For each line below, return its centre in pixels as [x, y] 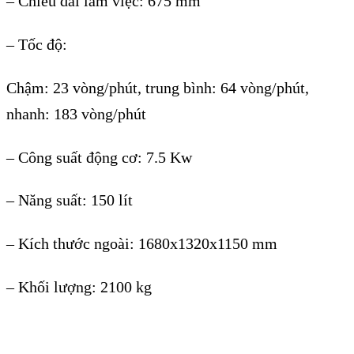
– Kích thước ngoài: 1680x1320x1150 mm [142, 244]
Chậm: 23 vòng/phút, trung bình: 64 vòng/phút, [158, 87]
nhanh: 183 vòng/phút [76, 113]
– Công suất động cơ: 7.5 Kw [99, 157]
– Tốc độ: [37, 44]
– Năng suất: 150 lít [70, 200]
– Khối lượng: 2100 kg [79, 287]
